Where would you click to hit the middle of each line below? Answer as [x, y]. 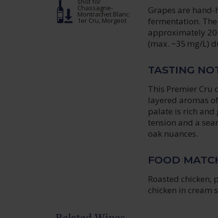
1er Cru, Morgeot [102, 21]
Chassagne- [95, 8]
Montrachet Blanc [103, 14]
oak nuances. [173, 134]
